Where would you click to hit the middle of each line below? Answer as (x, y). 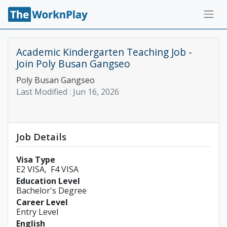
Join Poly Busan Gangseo (73, 64)
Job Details (41, 137)
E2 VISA (30, 169)
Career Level (42, 202)
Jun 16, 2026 (96, 92)
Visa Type (36, 160)
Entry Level (37, 212)
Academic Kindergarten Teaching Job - (104, 52)
